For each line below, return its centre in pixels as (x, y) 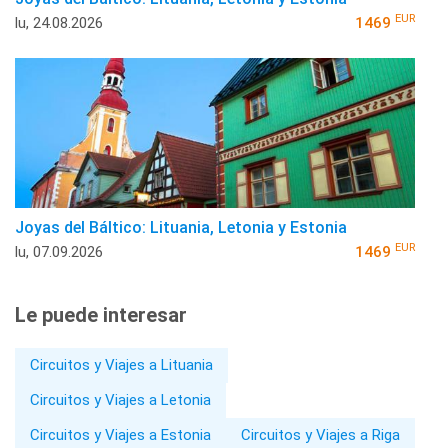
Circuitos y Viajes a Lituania (121, 364)
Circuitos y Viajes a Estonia (120, 434)
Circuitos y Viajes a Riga (320, 434)
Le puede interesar (101, 314)
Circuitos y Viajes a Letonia (120, 399)
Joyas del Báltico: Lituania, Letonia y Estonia (181, 227)
